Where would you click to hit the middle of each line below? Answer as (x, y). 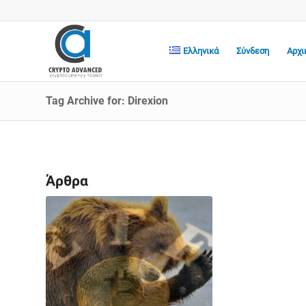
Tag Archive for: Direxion (107, 101)
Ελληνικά (201, 51)
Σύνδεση (253, 51)
